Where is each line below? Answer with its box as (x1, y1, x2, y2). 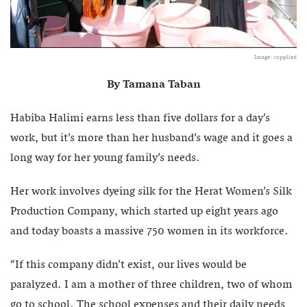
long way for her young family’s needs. (10, 148, 200, 168)
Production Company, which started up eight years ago (10, 201, 278, 221)
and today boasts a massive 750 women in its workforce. (10, 221, 288, 241)
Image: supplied (254, 51, 297, 63)
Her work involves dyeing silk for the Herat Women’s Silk (10, 182, 292, 201)
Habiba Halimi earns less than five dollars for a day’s (10, 108, 270, 128)
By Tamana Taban (106, 75, 201, 95)
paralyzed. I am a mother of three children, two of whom (10, 275, 293, 295)
